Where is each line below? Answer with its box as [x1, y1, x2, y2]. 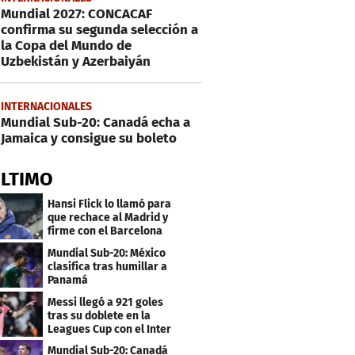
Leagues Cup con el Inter [48, 322, 172, 336]
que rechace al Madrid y [48, 210, 169, 224]
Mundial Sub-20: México [48, 246, 166, 260]
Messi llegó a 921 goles [48, 295, 164, 309]
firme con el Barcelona [48, 223, 163, 238]
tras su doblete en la [48, 308, 151, 323]
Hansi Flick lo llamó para [48, 197, 172, 211]
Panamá [48, 273, 89, 287]
